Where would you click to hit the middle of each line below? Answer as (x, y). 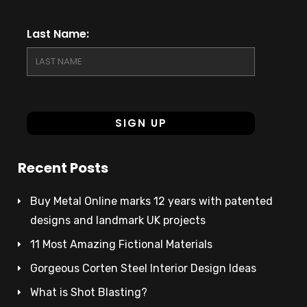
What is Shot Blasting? (89, 293)
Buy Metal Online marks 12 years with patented (152, 201)
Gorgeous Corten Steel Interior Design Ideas (144, 269)
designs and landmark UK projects (118, 221)
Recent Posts (63, 168)
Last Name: (58, 34)
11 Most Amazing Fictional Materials (122, 245)
